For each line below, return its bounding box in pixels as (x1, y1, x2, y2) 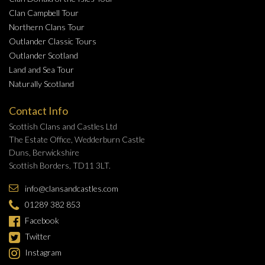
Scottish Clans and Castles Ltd (9, 121, 117, 132)
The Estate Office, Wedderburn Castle (9, 134, 145, 145)
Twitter (25, 231, 51, 242)
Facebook (25, 215, 59, 226)
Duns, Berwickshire (9, 147, 79, 158)
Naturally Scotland (9, 79, 74, 89)
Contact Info (9, 104, 68, 118)
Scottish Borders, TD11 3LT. (9, 160, 111, 171)
